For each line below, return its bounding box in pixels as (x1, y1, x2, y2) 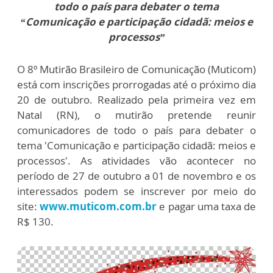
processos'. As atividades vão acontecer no (17, 154, 256, 168)
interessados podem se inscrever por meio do (17, 184, 256, 199)
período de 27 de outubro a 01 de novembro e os (17, 169, 256, 183)
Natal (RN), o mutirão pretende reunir (17, 108, 256, 122)
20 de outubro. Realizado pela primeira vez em (17, 93, 256, 107)
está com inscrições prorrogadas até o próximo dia (17, 77, 256, 92)
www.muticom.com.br (40, 199, 157, 214)
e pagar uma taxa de (157, 199, 257, 214)
